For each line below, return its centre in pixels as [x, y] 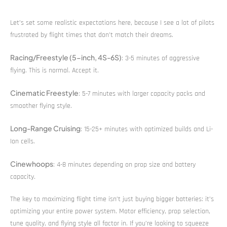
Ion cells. [23, 141]
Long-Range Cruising [45, 128]
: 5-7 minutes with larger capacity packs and [142, 93]
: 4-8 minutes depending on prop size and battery [124, 164]
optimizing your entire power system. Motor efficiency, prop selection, [110, 211]
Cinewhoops [32, 163]
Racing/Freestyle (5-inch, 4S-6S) [66, 57]
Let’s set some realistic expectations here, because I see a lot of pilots [112, 23]
